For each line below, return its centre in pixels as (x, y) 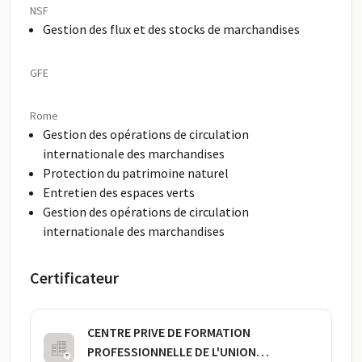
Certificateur (74, 278)
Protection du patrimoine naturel (136, 173)
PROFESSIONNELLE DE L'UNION (172, 351)
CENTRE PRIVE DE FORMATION (169, 332)
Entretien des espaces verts (119, 192)
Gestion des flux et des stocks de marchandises (171, 29)
